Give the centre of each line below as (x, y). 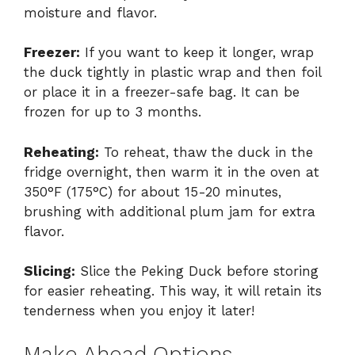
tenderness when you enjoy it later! (139, 311)
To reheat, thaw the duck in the (206, 152)
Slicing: (50, 271)
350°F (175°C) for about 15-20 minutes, (153, 191)
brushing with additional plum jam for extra (170, 211)
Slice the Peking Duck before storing (197, 271)
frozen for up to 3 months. (113, 112)
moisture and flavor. (90, 12)
